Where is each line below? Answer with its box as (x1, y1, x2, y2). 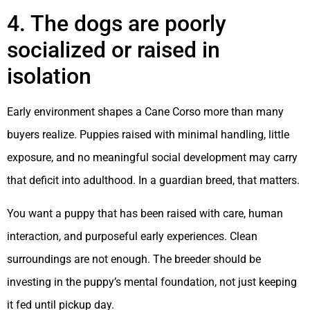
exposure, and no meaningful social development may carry (7, 151, 298, 165)
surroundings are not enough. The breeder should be (7, 252, 261, 266)
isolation (7, 63, 91, 90)
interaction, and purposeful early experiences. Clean (7, 229, 257, 243)
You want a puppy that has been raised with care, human (7, 206, 283, 220)
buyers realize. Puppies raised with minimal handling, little (7, 128, 289, 142)
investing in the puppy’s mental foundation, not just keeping (7, 275, 297, 289)
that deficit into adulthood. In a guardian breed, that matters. (7, 174, 300, 188)
